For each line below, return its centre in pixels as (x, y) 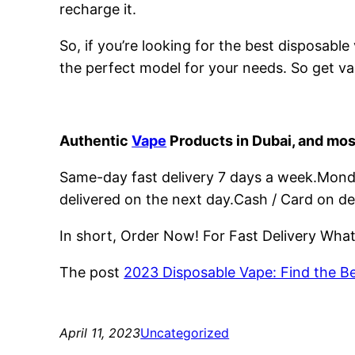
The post (92, 273)
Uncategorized (185, 333)
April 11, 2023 (100, 333)
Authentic (96, 141)
